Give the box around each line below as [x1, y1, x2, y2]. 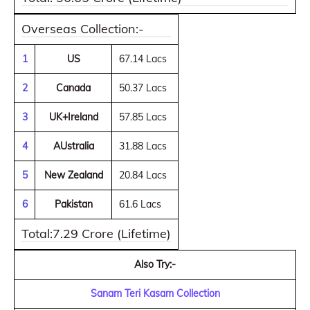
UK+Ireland [48, 111, 98, 123]
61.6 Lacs [119, 198, 161, 210]
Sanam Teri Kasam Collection [90, 287, 220, 300]
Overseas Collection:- [21, 21, 144, 37]
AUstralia [53, 140, 94, 152]
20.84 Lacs [119, 169, 167, 181]
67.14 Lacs [119, 53, 167, 65]
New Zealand [44, 169, 103, 181]
